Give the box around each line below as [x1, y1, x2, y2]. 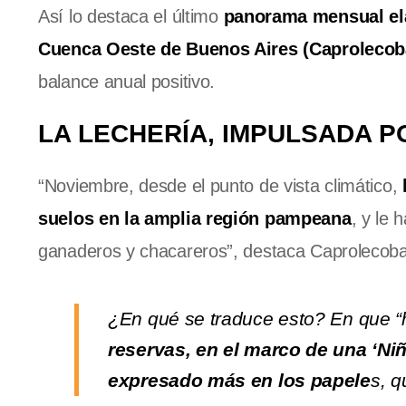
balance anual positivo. [38, 72, 216, 92]
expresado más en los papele [108, 370, 371, 391]
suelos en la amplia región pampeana [38, 208, 352, 229]
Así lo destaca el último [38, 6, 224, 27]
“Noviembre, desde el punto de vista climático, [38, 176, 402, 197]
